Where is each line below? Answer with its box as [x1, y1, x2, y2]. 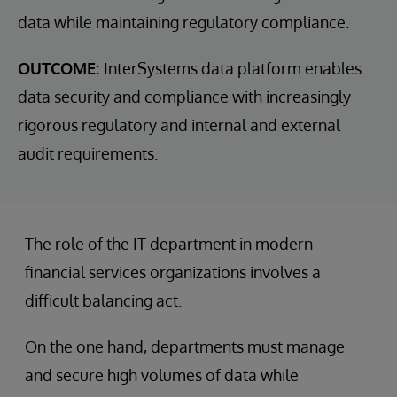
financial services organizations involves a [25, 262, 321, 283]
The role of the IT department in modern [25, 234, 313, 254]
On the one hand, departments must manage [25, 337, 345, 357]
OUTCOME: [18, 58, 104, 79]
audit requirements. [18, 144, 158, 164]
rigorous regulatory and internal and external [18, 115, 340, 136]
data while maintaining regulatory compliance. [18, 12, 349, 33]
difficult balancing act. [25, 291, 182, 311]
